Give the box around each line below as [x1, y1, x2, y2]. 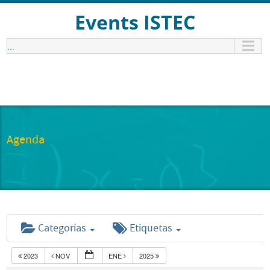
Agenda [7, 132, 45, 148]
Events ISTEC [86, 9, 195, 35]
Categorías [38, 221, 89, 235]
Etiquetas [130, 221, 175, 235]
